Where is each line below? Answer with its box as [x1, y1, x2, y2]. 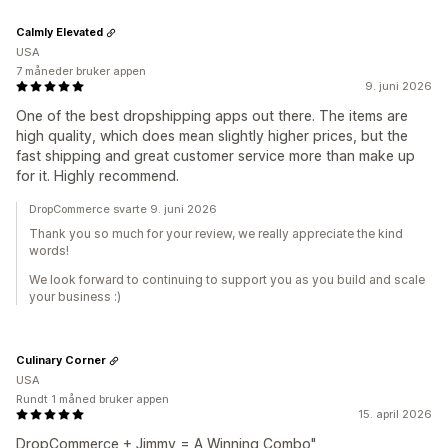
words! [29, 242, 69, 258]
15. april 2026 [358, 406, 432, 421]
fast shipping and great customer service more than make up [16, 146, 415, 164]
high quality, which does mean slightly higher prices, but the [16, 126, 408, 144]
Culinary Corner [16, 353, 106, 368]
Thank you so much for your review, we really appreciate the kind [29, 225, 403, 241]
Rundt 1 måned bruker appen [16, 391, 169, 406]
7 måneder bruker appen [16, 63, 146, 78]
